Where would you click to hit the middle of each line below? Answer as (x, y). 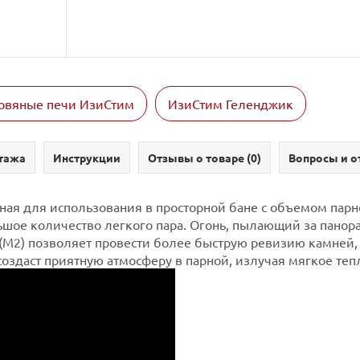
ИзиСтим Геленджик (231, 103)
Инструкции (87, 157)
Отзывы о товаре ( (199, 157)
